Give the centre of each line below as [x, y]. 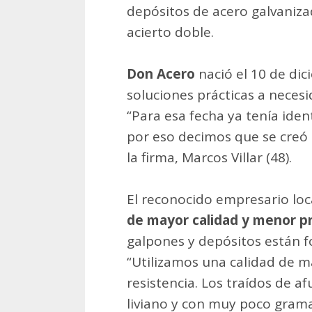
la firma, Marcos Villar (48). [209, 157]
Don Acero [161, 73]
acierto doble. [170, 32]
